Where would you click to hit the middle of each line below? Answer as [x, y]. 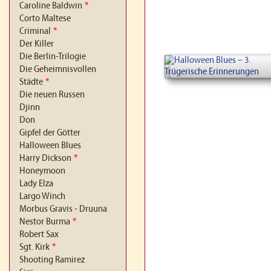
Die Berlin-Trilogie [53, 57]
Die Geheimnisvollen [58, 70]
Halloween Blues [50, 146]
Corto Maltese [45, 19]
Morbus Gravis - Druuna [63, 209]
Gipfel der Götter [50, 133]
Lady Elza [36, 184]
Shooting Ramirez [52, 260]
